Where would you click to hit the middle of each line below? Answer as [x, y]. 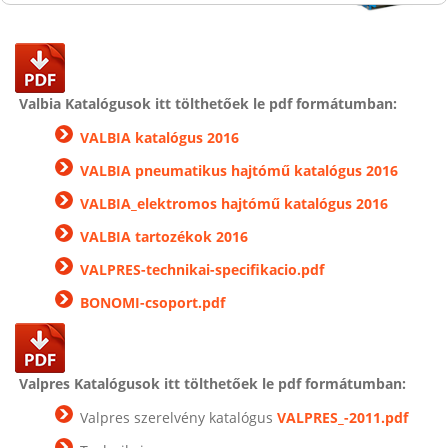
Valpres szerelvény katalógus [178, 417]
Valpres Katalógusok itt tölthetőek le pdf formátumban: [212, 384]
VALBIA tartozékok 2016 [164, 236]
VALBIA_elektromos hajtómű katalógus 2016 [234, 203]
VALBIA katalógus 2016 [159, 137]
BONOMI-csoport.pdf [152, 302]
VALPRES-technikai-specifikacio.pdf [202, 269]
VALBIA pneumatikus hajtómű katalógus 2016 [239, 170]
